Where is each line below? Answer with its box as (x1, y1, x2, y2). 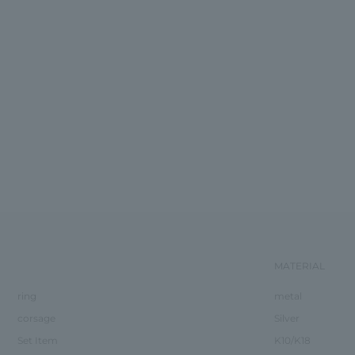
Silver (273, 311, 300, 324)
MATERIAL (273, 259, 325, 272)
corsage (17, 311, 55, 324)
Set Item (17, 334, 58, 346)
